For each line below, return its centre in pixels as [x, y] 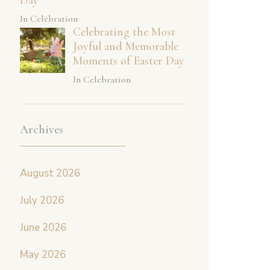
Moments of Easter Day [128, 61]
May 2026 [43, 254]
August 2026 [50, 173]
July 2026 [42, 200]
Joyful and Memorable [125, 46]
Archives [42, 129]
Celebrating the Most [124, 32]
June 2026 [43, 227]
